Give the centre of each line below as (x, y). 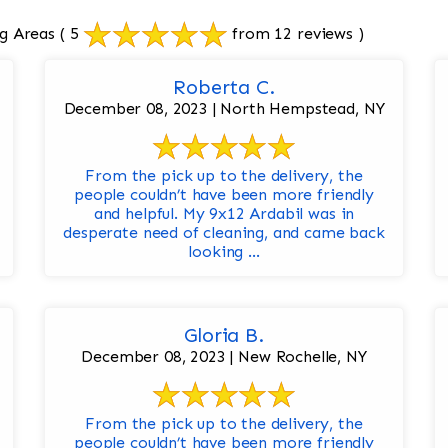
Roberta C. (224, 87)
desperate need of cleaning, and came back (224, 233)
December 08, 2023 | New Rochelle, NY (224, 357)
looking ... (224, 252)
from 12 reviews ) (295, 34)
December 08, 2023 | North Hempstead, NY (224, 109)
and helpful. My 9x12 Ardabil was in (224, 214)
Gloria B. (224, 335)
